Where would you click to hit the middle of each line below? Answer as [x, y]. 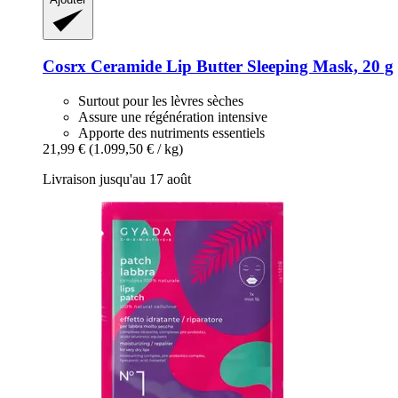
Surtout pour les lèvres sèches [161, 100]
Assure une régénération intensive [173, 116]
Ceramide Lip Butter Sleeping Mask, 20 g [240, 66]
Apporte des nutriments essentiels [171, 132]
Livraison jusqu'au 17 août [117, 179]
